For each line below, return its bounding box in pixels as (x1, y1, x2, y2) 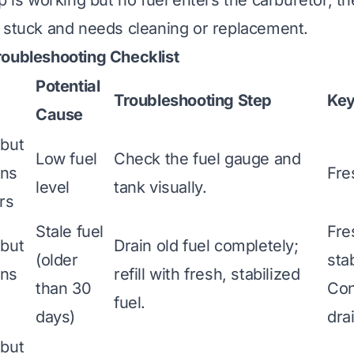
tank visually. (114, 178, 207, 198)
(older (36, 250, 78, 270)
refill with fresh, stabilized (114, 265, 300, 284)
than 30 (36, 279, 92, 299)
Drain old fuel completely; (114, 236, 299, 256)
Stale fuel (36, 222, 104, 242)
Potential (36, 77, 100, 96)
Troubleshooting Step (114, 91, 272, 111)
